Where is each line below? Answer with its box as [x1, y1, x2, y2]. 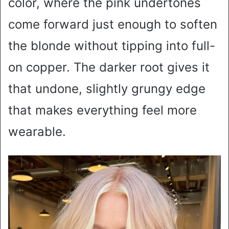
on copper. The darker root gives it [8, 60, 210, 75]
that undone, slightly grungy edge [8, 81, 205, 97]
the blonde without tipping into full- [8, 38, 215, 54]
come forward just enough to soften [8, 17, 217, 32]
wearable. [8, 124, 66, 140]
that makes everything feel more [8, 103, 197, 118]
